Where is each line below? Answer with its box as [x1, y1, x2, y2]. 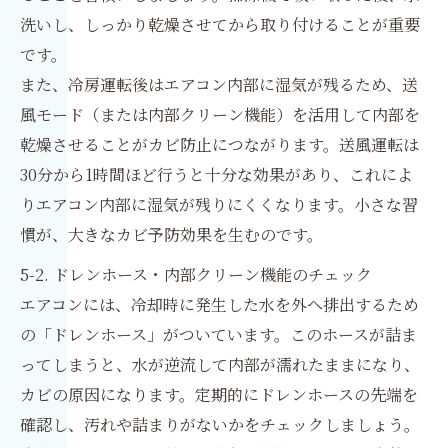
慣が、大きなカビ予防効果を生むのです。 [20, 223, 323, 247]
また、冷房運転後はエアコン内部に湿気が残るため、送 [20, 73, 418, 97]
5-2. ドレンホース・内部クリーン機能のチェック [20, 263, 372, 287]
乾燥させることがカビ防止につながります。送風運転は [20, 133, 419, 157]
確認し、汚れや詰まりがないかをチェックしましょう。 [20, 413, 420, 437]
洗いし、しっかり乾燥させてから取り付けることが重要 [20, 13, 420, 37]
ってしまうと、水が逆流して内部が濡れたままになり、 [20, 353, 420, 377]
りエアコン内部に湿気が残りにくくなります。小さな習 [20, 193, 418, 217]
